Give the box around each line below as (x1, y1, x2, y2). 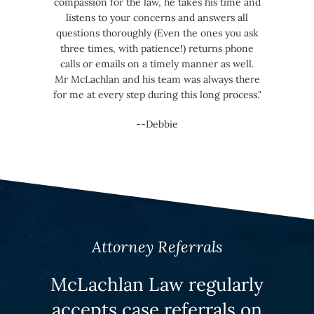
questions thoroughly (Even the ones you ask (55, 27, 259, 40)
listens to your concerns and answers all (66, 11, 248, 25)
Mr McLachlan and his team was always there (54, 73, 260, 86)
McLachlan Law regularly (50, 273, 264, 296)
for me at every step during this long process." (53, 88, 261, 102)
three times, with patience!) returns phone (60, 42, 254, 55)
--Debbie (136, 118, 178, 131)
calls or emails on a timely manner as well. (60, 57, 254, 71)
